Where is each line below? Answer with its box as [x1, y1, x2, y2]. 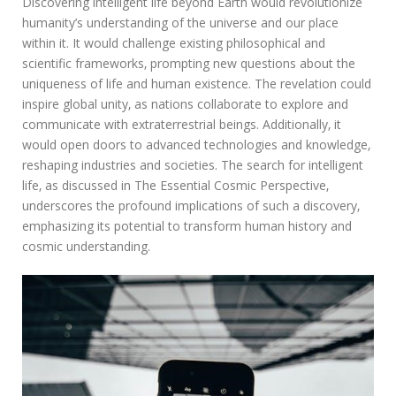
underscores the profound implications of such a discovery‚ [22, 196, 360, 214]
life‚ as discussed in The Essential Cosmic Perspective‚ [22, 176, 329, 194]
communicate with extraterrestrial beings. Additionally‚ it [22, 115, 341, 133]
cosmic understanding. [22, 237, 150, 255]
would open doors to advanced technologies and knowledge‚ [22, 135, 370, 153]
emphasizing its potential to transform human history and [22, 217, 352, 234]
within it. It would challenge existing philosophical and [22, 34, 325, 51]
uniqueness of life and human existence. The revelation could [22, 74, 371, 92]
